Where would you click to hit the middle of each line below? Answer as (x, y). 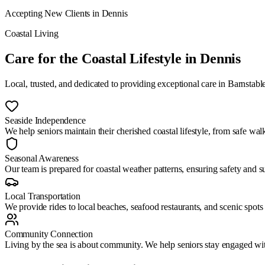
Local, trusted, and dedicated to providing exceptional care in (116, 83)
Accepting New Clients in (53, 14)
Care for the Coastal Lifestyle (93, 58)
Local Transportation (43, 196)
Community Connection (49, 234)
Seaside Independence (45, 120)
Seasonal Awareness (42, 158)
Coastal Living (32, 34)
